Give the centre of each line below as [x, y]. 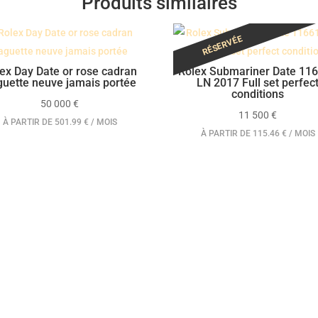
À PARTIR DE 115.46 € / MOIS [258, 134]
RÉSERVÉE [223, 45]
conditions [258, 94]
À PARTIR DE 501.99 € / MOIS [60, 122]
